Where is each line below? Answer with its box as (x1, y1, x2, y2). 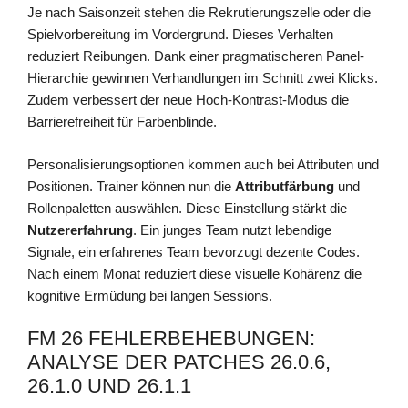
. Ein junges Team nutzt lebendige (133, 221, 331, 238)
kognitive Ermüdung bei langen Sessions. (27, 287, 272, 303)
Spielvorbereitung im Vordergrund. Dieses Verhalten (27, 26, 333, 43)
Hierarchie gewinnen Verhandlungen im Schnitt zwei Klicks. (27, 70, 378, 87)
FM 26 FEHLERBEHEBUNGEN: (27, 327, 315, 351)
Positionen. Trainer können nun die (27, 178, 235, 194)
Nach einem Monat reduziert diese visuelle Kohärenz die (27, 265, 362, 281)
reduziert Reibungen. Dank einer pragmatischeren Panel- (27, 48, 364, 65)
